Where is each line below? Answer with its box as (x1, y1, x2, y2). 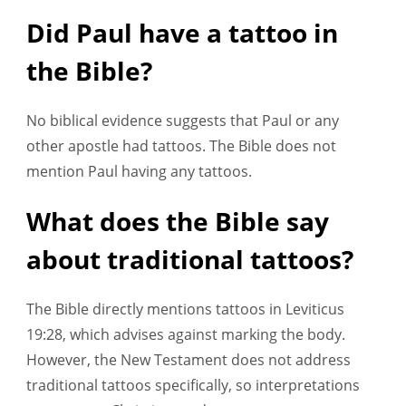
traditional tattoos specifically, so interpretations (26, 375, 360, 396)
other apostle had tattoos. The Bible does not (26, 136, 336, 157)
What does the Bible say (26, 204, 329, 239)
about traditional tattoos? (26, 242, 353, 277)
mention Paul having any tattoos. (26, 161, 252, 182)
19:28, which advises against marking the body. (26, 324, 345, 345)
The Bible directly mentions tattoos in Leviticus (26, 299, 344, 320)
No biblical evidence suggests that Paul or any (26, 111, 339, 131)
